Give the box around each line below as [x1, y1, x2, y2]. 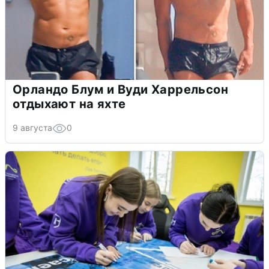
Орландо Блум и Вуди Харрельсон [13, 82, 228, 97]
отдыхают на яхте [13, 96, 126, 111]
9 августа [13, 122, 52, 133]
